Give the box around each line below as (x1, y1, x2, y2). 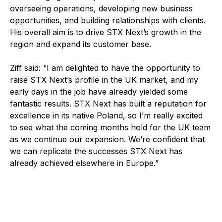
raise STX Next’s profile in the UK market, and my (10, 75, 198, 85)
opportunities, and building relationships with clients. (10, 15, 206, 25)
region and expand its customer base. (10, 39, 151, 49)
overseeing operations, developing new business (10, 3, 193, 13)
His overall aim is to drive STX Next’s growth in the (10, 27, 201, 37)
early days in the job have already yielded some (10, 87, 188, 97)
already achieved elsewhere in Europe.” (10, 158, 159, 168)
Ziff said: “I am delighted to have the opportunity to (10, 63, 200, 73)
